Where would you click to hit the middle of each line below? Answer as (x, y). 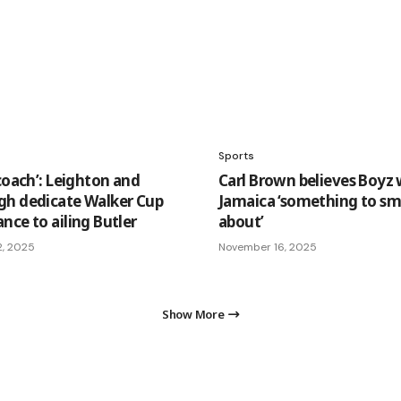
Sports (236, 156)
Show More (193, 314)
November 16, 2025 (268, 247)
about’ (241, 222)
